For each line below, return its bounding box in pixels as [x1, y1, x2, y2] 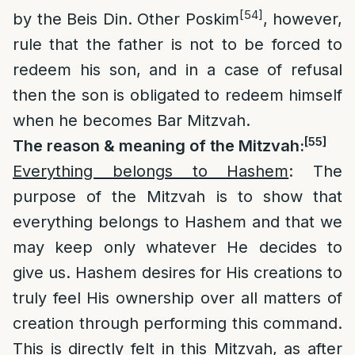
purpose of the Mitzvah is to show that [13, 187, 342, 206]
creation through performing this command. [13, 314, 342, 333]
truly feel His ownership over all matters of [13, 288, 342, 307]
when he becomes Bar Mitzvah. [13, 111, 250, 130]
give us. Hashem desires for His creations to [13, 263, 342, 282]
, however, [262, 10, 342, 29]
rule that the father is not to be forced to [13, 35, 342, 54]
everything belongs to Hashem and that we [13, 212, 342, 231]
